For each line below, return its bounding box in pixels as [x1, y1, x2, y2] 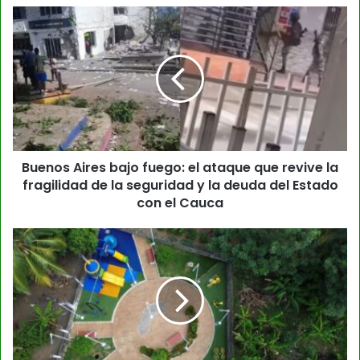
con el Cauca [137, 193, 223, 212]
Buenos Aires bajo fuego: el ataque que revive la [22, 157, 338, 177]
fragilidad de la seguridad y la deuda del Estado [22, 175, 338, 194]
